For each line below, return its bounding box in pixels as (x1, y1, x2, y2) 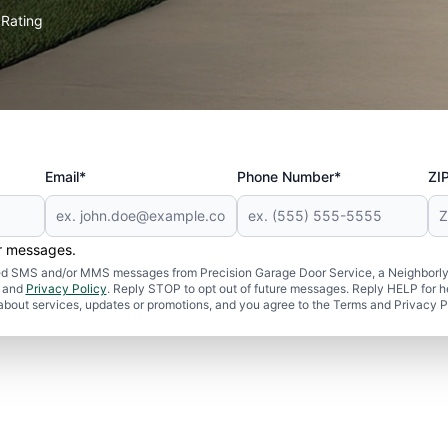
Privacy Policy (25, 281, 107, 296)
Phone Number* (236, 168, 341, 185)
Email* (44, 168, 86, 185)
